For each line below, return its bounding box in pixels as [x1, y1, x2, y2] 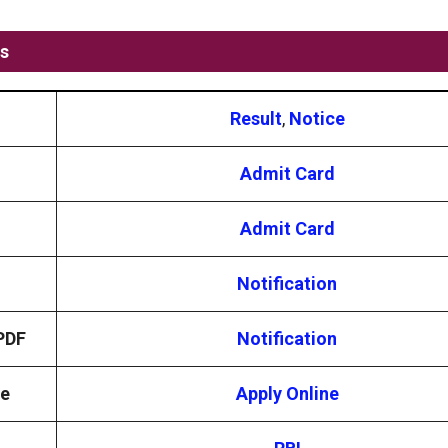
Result [229, 107, 282, 129]
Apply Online [235, 382, 339, 404]
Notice [288, 107, 345, 129]
